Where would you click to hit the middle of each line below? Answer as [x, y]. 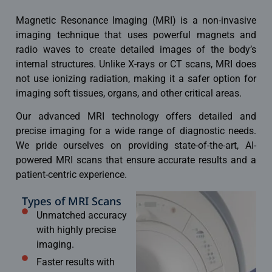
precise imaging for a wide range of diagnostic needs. [136, 131]
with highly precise [76, 229]
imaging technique [57, 35]
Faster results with [75, 262]
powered [36, 160]
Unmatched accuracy [81, 215]
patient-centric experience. [71, 175]
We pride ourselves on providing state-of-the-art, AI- [136, 146]
